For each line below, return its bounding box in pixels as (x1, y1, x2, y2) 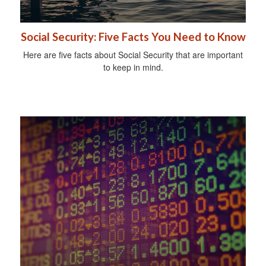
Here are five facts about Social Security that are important (23, 49, 243, 61)
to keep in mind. (103, 61, 163, 74)
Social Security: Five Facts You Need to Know (20, 30, 246, 44)
